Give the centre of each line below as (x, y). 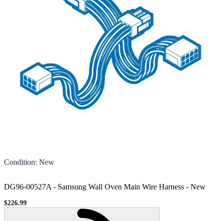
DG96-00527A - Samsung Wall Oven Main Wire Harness (94, 186)
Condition (19, 162)
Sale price (18, 206)
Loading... (169, 212)
